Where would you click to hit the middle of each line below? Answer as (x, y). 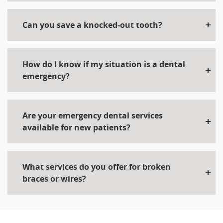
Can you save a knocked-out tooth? (92, 25)
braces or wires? (54, 179)
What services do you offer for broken (97, 167)
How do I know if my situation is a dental (104, 64)
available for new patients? (76, 128)
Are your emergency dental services (93, 116)
